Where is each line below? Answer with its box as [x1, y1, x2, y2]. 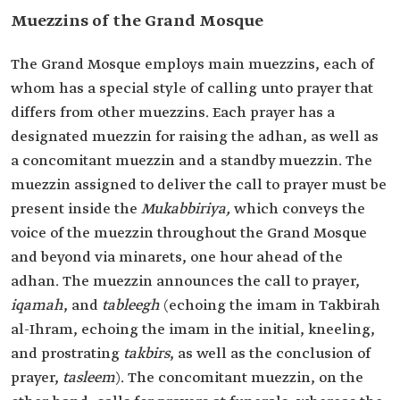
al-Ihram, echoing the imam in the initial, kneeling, [11, 321, 375, 339]
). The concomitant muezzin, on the [115, 369, 363, 387]
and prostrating [11, 345, 123, 363]
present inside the [11, 200, 141, 219]
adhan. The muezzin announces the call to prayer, [11, 272, 360, 291]
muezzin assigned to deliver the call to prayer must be [11, 176, 387, 195]
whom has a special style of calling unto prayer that [11, 79, 373, 98]
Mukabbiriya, [141, 200, 234, 219]
